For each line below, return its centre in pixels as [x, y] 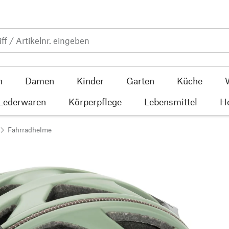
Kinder [90, 81]
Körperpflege [95, 101]
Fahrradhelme [30, 129]
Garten [140, 81]
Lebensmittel [171, 101]
